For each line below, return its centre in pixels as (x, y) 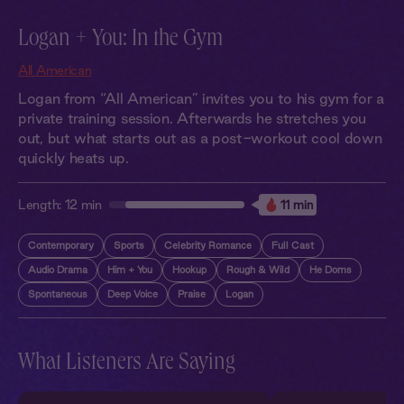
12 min (83, 205)
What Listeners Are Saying (127, 364)
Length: (41, 205)
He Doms (331, 270)
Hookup (189, 270)
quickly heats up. (73, 158)
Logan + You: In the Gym (120, 41)
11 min (296, 204)
